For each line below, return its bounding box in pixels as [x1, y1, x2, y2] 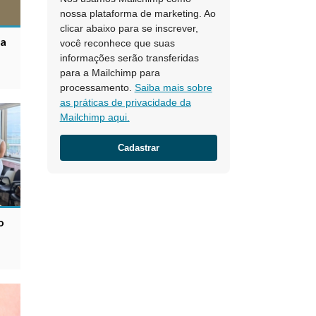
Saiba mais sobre [134, 82, 212, 93]
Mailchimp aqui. [59, 111, 130, 123]
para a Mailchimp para [59, 67, 160, 78]
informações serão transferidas [59, 52, 199, 63]
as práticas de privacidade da [59, 97, 191, 108]
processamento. [59, 82, 135, 93]
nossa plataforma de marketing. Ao [59, 8, 216, 19]
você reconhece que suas [59, 37, 175, 49]
